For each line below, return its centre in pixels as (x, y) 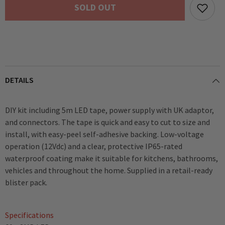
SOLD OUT (95, 7)
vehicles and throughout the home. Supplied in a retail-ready (109, 170)
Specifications (29, 215)
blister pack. (26, 182)
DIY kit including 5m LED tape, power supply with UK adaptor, (109, 110)
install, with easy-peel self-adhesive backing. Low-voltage (104, 134)
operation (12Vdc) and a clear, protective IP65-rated (94, 146)
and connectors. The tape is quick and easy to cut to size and (107, 122)
